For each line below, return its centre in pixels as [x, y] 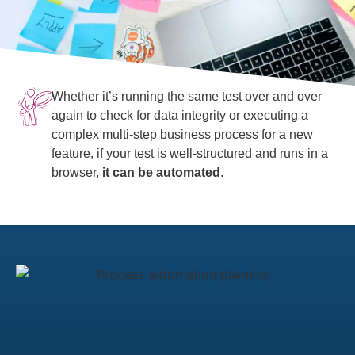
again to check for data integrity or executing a [179, 115]
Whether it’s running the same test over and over [186, 96]
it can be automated [161, 172]
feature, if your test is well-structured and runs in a [189, 153]
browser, [76, 172]
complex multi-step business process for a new [182, 134]
